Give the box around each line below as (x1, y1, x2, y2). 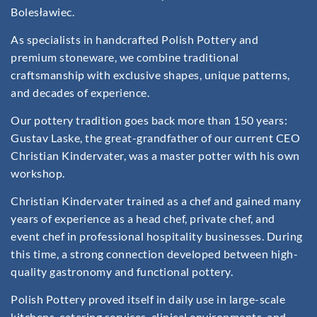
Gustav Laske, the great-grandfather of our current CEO (11, 131, 300, 145)
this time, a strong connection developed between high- (11, 247, 298, 261)
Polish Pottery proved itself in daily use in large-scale (11, 292, 285, 306)
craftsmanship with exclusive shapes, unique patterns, (11, 68, 290, 82)
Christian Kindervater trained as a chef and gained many (11, 194, 301, 208)
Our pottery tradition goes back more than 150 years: (11, 113, 287, 127)
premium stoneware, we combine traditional (11, 50, 239, 64)
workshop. (11, 166, 65, 180)
